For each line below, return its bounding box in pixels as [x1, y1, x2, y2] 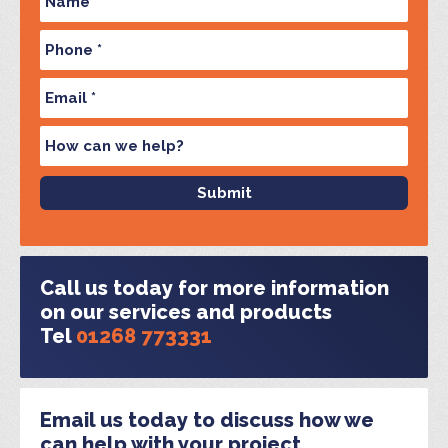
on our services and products [40, 300, 332, 324]
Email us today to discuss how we [40, 408, 374, 432]
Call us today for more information [40, 276, 389, 300]
